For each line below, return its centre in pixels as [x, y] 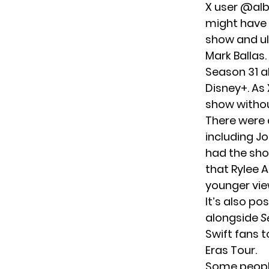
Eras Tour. [231, 250]
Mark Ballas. [236, 55]
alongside [233, 217]
